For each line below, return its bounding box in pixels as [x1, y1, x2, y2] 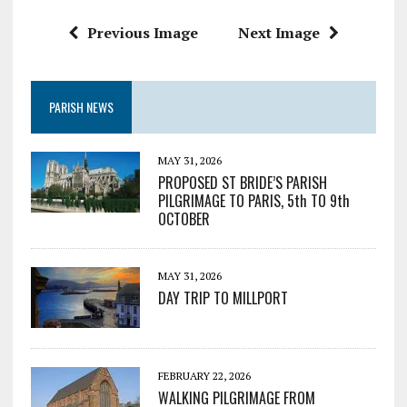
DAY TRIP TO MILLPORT [157, 287, 288, 310]
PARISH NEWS [48, 97, 114, 117]
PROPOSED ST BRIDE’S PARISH [157, 172, 327, 194]
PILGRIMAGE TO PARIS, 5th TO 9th [157, 190, 350, 213]
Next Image [237, 23, 320, 44]
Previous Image [86, 23, 198, 44]
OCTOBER [157, 208, 210, 231]
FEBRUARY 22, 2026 [157, 369, 251, 383]
